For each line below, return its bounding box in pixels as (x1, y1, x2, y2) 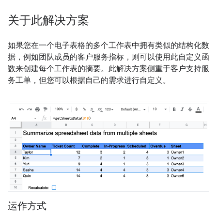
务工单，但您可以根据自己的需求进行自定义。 (8, 76, 170, 85)
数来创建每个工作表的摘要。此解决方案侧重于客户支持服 (8, 64, 209, 73)
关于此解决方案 (8, 13, 89, 28)
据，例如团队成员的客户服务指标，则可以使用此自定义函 (8, 52, 209, 62)
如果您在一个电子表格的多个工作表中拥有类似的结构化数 (8, 41, 209, 50)
